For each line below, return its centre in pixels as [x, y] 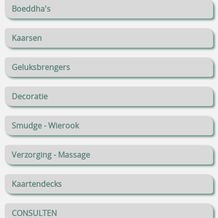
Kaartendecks [37, 184]
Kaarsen [27, 38]
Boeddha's [31, 9]
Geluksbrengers [41, 67]
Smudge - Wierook [45, 126]
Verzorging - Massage [51, 155]
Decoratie [30, 97]
